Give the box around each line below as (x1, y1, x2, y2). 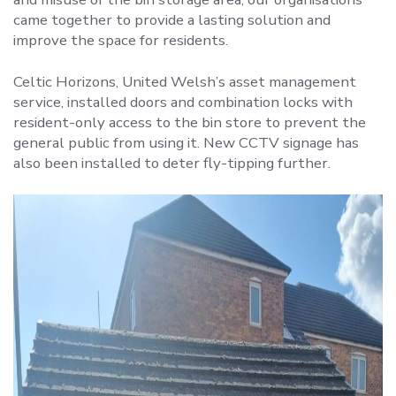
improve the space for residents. (13, 30, 228, 50)
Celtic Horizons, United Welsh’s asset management (13, 72, 356, 92)
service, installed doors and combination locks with (13, 92, 353, 112)
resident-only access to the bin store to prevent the (13, 112, 366, 133)
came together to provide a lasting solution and (13, 10, 331, 30)
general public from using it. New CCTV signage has (13, 133, 359, 153)
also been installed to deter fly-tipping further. (13, 153, 331, 173)
